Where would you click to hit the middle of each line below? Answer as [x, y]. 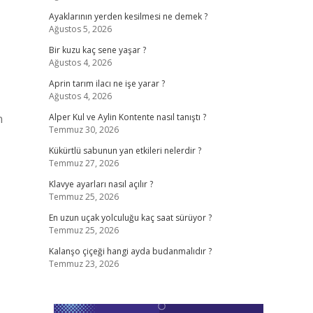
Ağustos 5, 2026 [80, 29]
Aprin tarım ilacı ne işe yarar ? [107, 83]
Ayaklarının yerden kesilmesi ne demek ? [128, 16]
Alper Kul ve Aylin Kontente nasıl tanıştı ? [127, 117]
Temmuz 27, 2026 [83, 163]
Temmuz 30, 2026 [83, 130]
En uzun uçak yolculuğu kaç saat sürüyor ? [130, 218]
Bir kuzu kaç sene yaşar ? [97, 50]
